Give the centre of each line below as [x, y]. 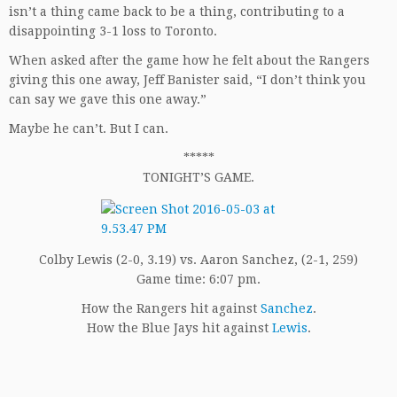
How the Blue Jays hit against [179, 328]
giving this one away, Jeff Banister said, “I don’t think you [187, 80]
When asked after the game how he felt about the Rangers [189, 60]
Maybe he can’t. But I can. [89, 128]
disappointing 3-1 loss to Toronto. [113, 31]
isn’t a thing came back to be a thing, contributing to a [177, 12]
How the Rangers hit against [171, 309]
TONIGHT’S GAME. [198, 177]
